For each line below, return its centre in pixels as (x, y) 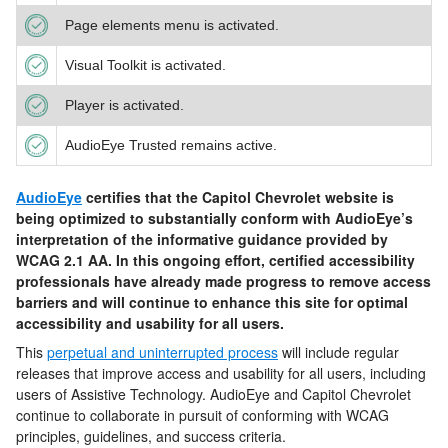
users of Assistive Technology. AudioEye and (159, 394)
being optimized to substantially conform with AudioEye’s (214, 218)
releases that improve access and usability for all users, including (221, 373)
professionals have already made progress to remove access (223, 281)
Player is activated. (124, 105)
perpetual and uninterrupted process (162, 352)
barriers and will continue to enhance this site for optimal (212, 302)
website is (359, 197)
